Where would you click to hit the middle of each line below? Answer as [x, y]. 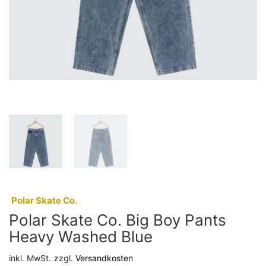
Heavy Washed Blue [81, 236]
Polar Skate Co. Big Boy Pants [118, 220]
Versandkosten [104, 258]
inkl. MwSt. [30, 258]
